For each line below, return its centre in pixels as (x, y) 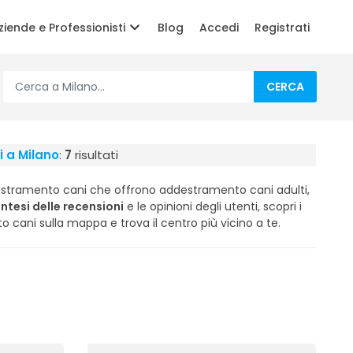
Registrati (282, 28)
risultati (95, 155)
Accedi (219, 28)
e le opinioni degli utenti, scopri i (213, 206)
